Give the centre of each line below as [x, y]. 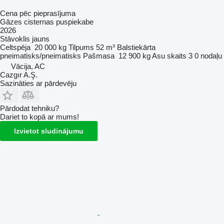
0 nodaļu [208, 55]
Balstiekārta [136, 47]
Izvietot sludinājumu [49, 131]
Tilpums [81, 47]
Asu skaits [169, 55]
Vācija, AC [28, 66]
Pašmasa [99, 55]
